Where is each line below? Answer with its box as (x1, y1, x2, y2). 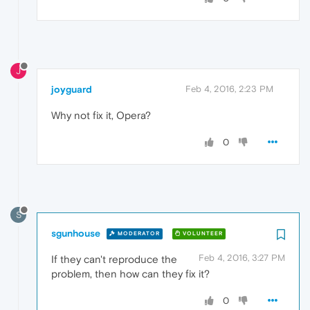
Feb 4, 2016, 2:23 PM (185, 83, 273, 94)
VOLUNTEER (181, 230, 223, 237)
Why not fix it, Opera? (51, 109, 151, 121)
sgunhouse (51, 227, 100, 239)
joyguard (51, 83, 92, 95)
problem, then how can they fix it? (51, 267, 210, 280)
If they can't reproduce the (51, 253, 177, 265)
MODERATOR (116, 230, 160, 237)
